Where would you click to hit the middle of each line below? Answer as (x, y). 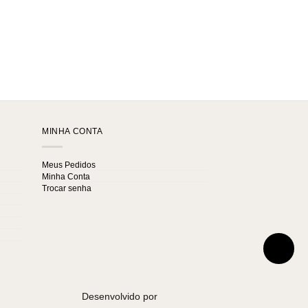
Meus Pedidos (69, 165)
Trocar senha (67, 189)
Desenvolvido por (121, 296)
